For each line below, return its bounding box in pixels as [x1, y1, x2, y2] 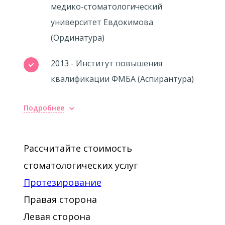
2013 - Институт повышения [50, 58, 162, 69]
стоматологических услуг [23, 159, 138, 171]
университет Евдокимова [50, 17, 153, 28]
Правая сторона [23, 193, 97, 205]
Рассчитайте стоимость [23, 142, 132, 154]
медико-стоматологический [50, 1, 162, 12]
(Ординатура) [50, 32, 104, 43]
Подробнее [23, 103, 64, 113]
